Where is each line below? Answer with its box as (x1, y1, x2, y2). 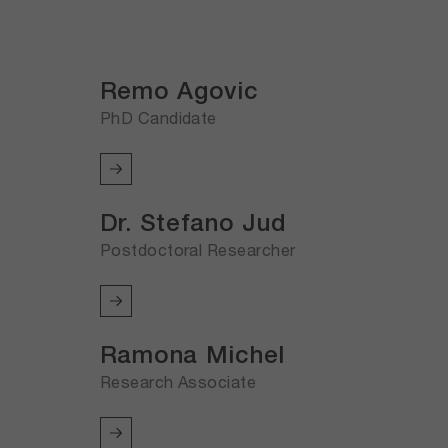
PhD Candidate (99, 108, 217, 128)
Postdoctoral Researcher (99, 240, 296, 260)
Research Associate (99, 372, 257, 392)
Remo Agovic (99, 76, 259, 105)
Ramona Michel (99, 340, 286, 369)
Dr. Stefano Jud (99, 208, 287, 237)
